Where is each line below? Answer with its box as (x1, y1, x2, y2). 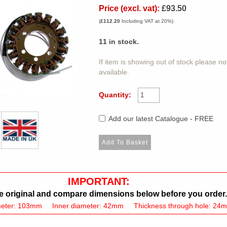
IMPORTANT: (67, 175, 130, 187)
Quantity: (98, 91, 131, 99)
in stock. (106, 37, 139, 46)
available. (98, 68, 129, 76)
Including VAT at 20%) (120, 18, 173, 24)
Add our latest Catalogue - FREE (108, 115, 214, 123)
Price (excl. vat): (98, 4, 160, 13)
